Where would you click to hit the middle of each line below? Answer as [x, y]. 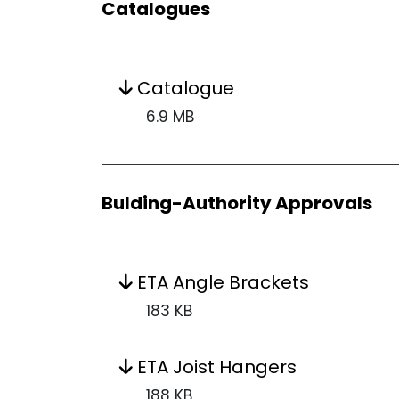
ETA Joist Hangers [215, 367]
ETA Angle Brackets [221, 282]
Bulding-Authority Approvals [237, 203]
